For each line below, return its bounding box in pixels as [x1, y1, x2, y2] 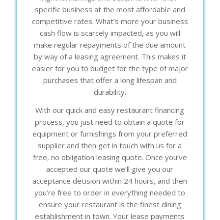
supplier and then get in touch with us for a [38, 140, 182, 150]
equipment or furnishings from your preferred [32, 128, 188, 138]
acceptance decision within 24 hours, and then [32, 175, 188, 186]
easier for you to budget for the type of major [31, 63, 188, 73]
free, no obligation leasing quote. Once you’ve [32, 152, 187, 162]
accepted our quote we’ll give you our [46, 164, 174, 174]
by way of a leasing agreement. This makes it [33, 51, 186, 61]
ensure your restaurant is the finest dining [38, 199, 181, 209]
